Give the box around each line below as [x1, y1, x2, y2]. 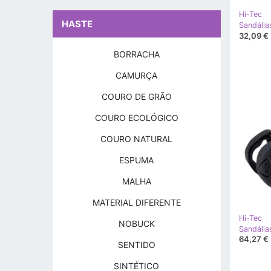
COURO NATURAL [100, 134, 173, 144]
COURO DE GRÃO [101, 91, 172, 102]
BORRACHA [113, 49, 160, 59]
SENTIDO [117, 240, 155, 250]
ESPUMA [119, 155, 154, 165]
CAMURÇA [116, 70, 158, 80]
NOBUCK [118, 218, 155, 229]
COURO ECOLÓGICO [94, 113, 178, 123]
